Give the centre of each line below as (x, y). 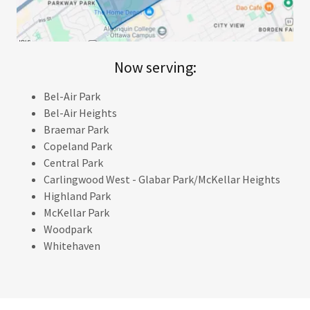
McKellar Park (77, 213)
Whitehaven (72, 246)
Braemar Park (76, 130)
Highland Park (77, 196)
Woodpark (68, 229)
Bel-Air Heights (81, 113)
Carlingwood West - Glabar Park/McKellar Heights (162, 180)
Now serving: (155, 67)
